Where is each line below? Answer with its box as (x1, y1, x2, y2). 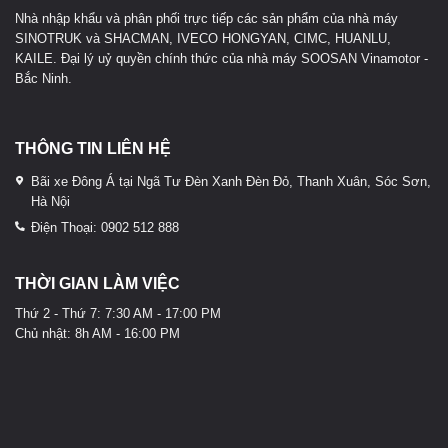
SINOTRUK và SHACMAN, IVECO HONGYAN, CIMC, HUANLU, (15, 30, 391, 46)
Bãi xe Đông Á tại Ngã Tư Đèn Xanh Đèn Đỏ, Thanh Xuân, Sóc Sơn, (30, 173, 431, 189)
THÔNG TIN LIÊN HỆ (15, 139, 171, 157)
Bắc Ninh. (15, 70, 72, 86)
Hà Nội (30, 193, 70, 209)
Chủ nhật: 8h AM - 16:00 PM (15, 325, 180, 341)
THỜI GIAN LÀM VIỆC (15, 274, 180, 292)
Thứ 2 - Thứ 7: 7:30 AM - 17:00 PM (15, 305, 221, 321)
